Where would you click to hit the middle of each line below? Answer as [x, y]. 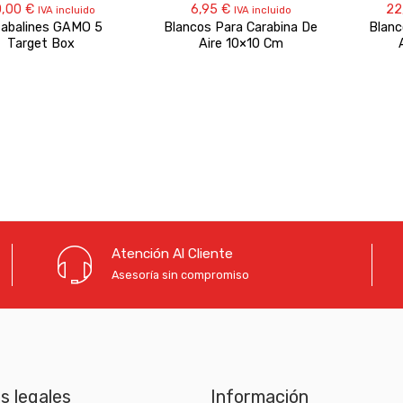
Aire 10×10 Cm [241, 44]
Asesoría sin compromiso [180, 275]
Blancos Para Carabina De [241, 28]
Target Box [40, 44]
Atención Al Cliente [172, 254]
